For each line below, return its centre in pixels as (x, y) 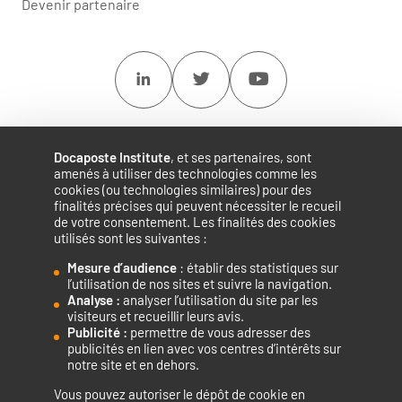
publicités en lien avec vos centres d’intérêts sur (204, 348)
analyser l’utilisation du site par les (219, 300)
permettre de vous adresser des (219, 332)
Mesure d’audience (123, 267)
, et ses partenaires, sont (241, 157)
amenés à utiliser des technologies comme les (185, 173)
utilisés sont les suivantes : (131, 238)
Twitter (214, 79)
